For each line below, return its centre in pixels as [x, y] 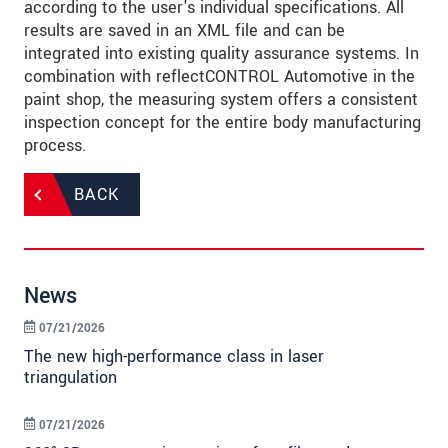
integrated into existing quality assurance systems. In [221, 54]
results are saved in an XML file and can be [184, 31]
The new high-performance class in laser [174, 357]
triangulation [70, 378]
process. [55, 146]
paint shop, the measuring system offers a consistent [221, 100]
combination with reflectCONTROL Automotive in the [219, 77]
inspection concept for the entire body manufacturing [222, 123]
